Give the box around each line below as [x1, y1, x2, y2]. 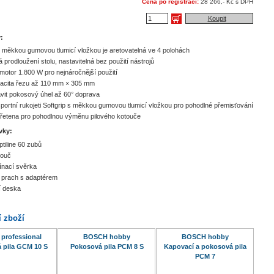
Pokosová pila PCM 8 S [70, 243, 144, 251]
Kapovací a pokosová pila [164, 243, 246, 251]
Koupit [207, 14, 226, 22]
